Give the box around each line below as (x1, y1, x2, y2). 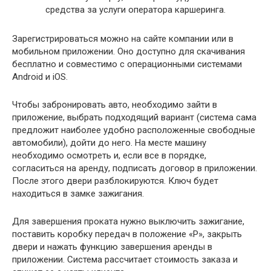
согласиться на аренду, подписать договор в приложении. (12, 162, 257, 174)
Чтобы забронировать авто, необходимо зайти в (12, 99, 217, 110)
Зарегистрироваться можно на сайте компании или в (12, 33, 233, 44)
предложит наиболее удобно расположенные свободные (12, 124, 255, 135)
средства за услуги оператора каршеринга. (45, 4, 226, 15)
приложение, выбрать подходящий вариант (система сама (12, 111, 256, 123)
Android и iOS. (12, 71, 68, 82)
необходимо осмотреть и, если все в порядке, (12, 149, 206, 161)
